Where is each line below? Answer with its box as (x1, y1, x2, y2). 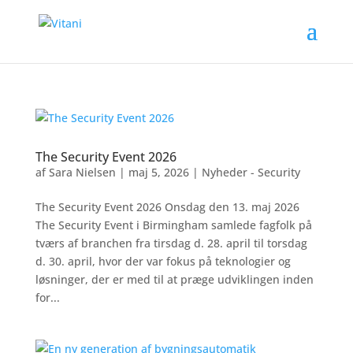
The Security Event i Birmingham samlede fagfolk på (35, 217, 312, 232)
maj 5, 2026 (128, 165, 189, 180)
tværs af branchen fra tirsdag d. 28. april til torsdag (35, 236, 307, 251)
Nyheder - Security (201, 165, 300, 180)
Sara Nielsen (48, 165, 116, 180)
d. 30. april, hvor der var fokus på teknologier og (35, 254, 291, 269)
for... (35, 290, 60, 305)
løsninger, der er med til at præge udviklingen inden (35, 272, 314, 287)
